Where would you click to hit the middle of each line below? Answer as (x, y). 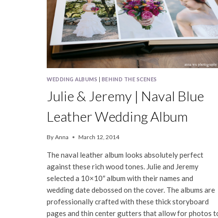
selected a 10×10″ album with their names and (120, 178)
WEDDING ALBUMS (72, 80)
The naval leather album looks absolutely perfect (125, 155)
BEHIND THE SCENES (129, 80)
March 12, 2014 (99, 137)
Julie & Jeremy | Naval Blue (125, 96)
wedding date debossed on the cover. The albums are (131, 190)
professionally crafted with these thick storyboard (128, 202)
